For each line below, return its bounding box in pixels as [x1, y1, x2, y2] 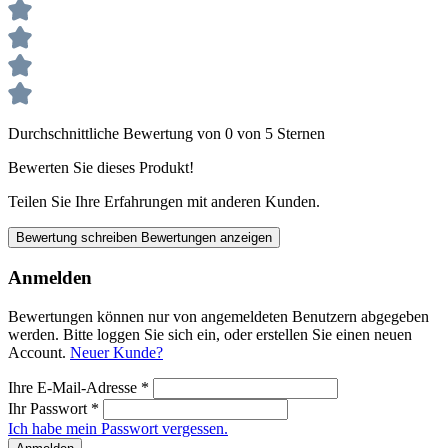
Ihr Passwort [8, 399, 91, 417]
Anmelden [8, 267, 92, 289]
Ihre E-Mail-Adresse [8, 378, 141, 396]
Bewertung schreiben [16, 230, 141, 246]
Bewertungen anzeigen [141, 230, 272, 246]
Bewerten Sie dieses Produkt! [8, 159, 194, 177]
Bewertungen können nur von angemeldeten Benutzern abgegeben [8, 307, 429, 325]
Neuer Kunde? [70, 343, 163, 361]
